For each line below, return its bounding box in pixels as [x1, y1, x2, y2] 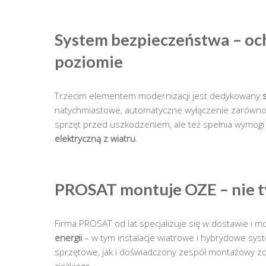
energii [55, 232, 82, 244]
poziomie [55, 51, 123, 71]
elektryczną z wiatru [55, 132, 135, 144]
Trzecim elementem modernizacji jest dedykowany [55, 90, 262, 102]
